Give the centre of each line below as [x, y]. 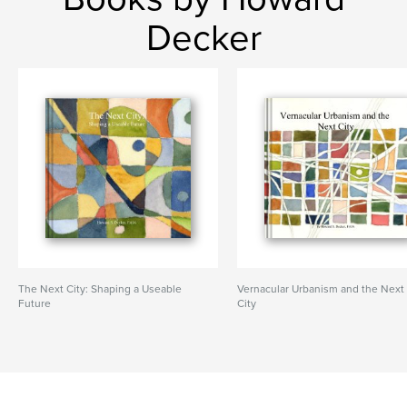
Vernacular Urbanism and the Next [321, 289]
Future [35, 303]
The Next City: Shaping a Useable [100, 289]
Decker [203, 38]
